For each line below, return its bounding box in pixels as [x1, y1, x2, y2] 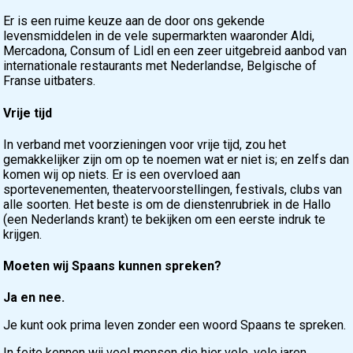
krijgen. [3, 226, 43, 242]
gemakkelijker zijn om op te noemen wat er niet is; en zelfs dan [3, 151, 350, 167]
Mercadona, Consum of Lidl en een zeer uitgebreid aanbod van [3, 43, 347, 59]
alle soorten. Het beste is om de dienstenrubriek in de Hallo [3, 196, 332, 212]
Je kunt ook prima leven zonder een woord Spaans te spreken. [3, 318, 347, 333]
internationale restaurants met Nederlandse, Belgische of [3, 58, 318, 74]
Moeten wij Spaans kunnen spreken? [3, 258, 222, 274]
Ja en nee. [3, 290, 65, 306]
